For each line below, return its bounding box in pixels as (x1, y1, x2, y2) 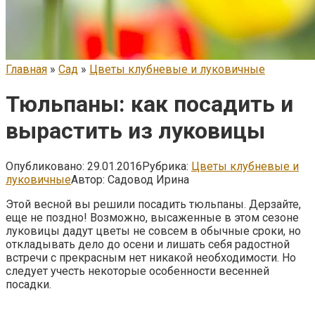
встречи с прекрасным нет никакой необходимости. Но (6, 250, 296, 264)
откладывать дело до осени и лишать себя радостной (6, 237, 290, 251)
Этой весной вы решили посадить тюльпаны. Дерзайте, (6, 197, 301, 211)
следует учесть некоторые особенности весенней (6, 264, 269, 278)
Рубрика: (142, 159, 188, 173)
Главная (6, 63, 47, 76)
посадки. (6, 277, 51, 291)
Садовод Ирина (108, 172, 189, 186)
